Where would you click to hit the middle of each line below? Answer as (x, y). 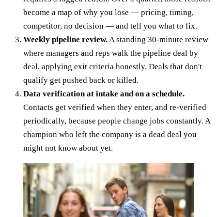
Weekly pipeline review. (65, 40)
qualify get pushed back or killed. (81, 80)
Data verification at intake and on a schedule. (104, 94)
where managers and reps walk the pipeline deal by (111, 53)
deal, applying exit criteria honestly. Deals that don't (113, 67)
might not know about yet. (68, 148)
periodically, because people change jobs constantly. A (117, 121)
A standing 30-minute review (158, 40)
